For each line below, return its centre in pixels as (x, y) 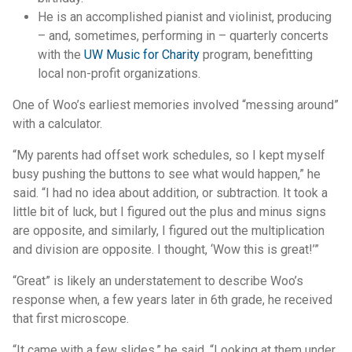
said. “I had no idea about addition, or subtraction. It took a (170, 193)
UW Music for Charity (142, 55)
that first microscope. (71, 319)
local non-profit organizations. (119, 73)
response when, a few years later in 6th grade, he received (172, 300)
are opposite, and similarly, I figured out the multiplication (169, 231)
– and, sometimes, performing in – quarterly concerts (183, 36)
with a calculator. (57, 124)
